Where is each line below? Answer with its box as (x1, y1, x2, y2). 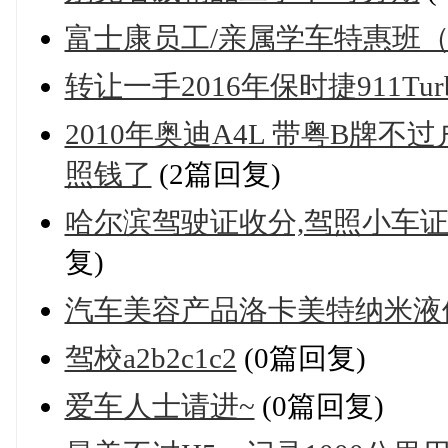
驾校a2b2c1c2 (64, 341, 237, 374)
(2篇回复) (151, 157, 281, 190)
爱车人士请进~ (64, 389, 255, 422)
